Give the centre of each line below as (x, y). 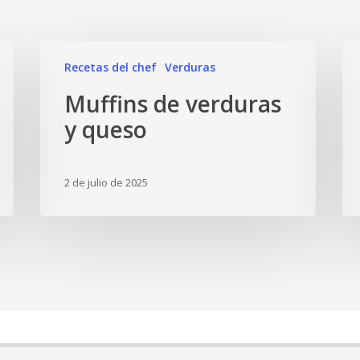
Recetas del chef (111, 67)
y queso (106, 129)
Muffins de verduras (173, 104)
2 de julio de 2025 (106, 183)
